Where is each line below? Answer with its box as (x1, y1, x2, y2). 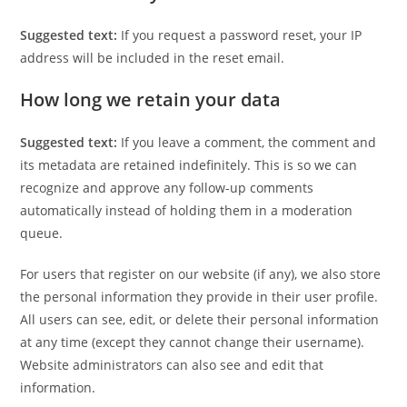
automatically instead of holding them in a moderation (20, 202, 353, 219)
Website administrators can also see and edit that (20, 356, 324, 373)
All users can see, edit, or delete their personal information (20, 311, 380, 328)
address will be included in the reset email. (20, 49, 285, 66)
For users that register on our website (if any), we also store (20, 265, 382, 283)
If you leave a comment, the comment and (121, 134, 377, 151)
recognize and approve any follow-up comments (20, 179, 314, 196)
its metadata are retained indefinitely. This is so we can (20, 156, 358, 174)
